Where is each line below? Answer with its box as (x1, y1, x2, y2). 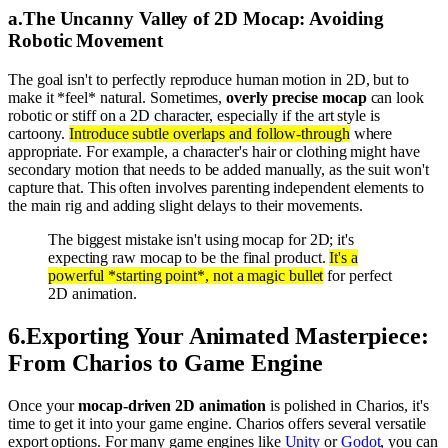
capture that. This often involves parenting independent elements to (8, 179, 424, 197)
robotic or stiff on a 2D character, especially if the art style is (8, 107, 380, 125)
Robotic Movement (8, 30, 163, 52)
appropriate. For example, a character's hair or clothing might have (8, 143, 420, 161)
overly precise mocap (226, 89, 367, 107)
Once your (8, 396, 79, 414)
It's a (329, 249, 358, 267)
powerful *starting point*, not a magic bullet (48, 267, 324, 285)
